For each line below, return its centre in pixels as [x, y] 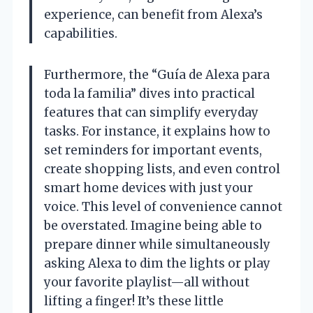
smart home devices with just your [148, 188]
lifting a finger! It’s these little [134, 301]
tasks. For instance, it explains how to [157, 132]
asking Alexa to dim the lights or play [157, 264]
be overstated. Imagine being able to [153, 226]
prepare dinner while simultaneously [157, 245]
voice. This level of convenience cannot [163, 207]
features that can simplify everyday [151, 113]
